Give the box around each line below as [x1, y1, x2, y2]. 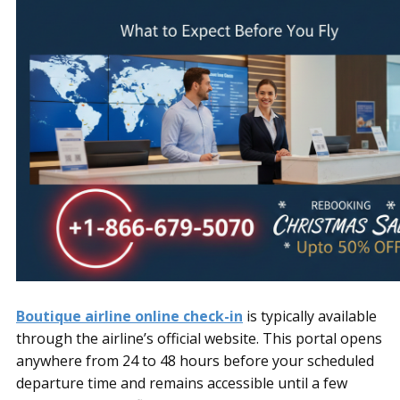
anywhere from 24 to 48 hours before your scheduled [16, 350, 374, 371]
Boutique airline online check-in [16, 305, 243, 326]
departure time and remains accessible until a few [16, 372, 347, 393]
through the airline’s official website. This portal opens [16, 328, 382, 348]
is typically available [243, 305, 377, 326]
